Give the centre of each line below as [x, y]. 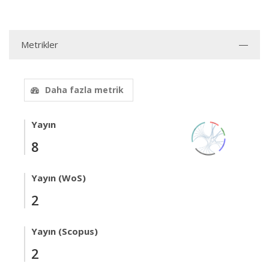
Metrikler [40, 45]
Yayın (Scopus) [65, 231]
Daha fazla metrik [84, 90]
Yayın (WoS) [59, 178]
